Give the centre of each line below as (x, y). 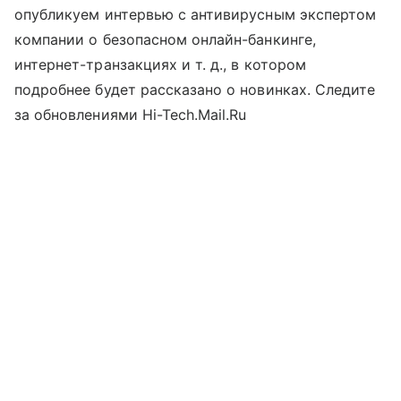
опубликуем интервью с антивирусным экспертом (196, 14)
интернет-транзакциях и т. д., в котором (160, 64)
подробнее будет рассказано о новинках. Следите (195, 89)
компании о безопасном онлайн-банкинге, (165, 39)
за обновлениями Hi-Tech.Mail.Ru (131, 114)
